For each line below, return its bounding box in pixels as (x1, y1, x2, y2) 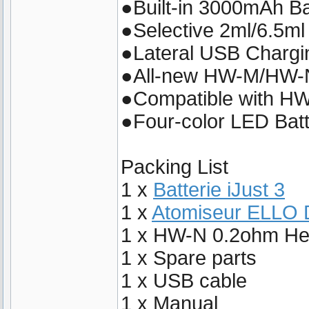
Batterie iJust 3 (153, 179, 285, 201)
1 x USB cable (121, 270, 247, 292)
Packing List (121, 156, 228, 178)
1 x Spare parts (121, 247, 257, 269)
